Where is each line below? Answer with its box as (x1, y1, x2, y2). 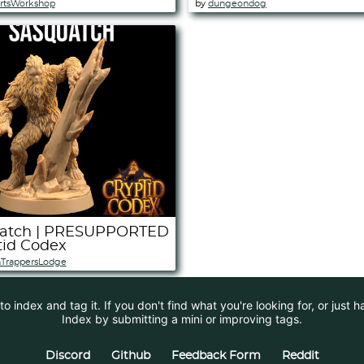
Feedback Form (171, 350, 261, 362)
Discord (45, 350, 90, 362)
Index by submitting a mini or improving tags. (62, 312, 302, 327)
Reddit (281, 350, 319, 362)
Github (110, 350, 150, 362)
